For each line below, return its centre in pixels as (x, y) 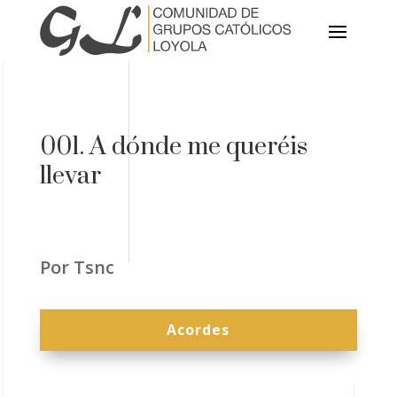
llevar (70, 175)
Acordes (198, 329)
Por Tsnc (77, 267)
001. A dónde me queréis (173, 146)
